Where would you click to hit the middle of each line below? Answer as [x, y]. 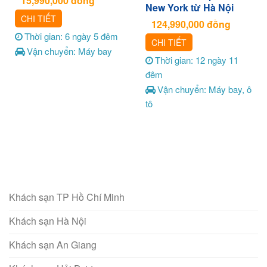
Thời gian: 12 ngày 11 [196, 60]
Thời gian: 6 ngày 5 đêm [71, 36]
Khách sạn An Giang [53, 244]
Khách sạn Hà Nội [48, 221]
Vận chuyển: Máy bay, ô [204, 89]
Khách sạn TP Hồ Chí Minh [67, 197]
